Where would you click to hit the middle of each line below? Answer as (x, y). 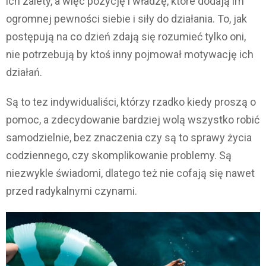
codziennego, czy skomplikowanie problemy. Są (119, 155)
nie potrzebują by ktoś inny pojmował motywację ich (130, 54)
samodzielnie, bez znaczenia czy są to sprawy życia (129, 137)
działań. (24, 72)
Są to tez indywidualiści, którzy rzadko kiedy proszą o (131, 102)
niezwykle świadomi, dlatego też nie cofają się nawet (130, 173)
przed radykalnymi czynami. (72, 191)
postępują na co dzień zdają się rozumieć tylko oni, (126, 36)
